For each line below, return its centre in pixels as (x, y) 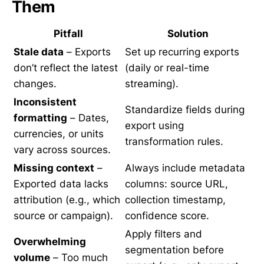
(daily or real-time (167, 67)
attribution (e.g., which (67, 199)
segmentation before (174, 250)
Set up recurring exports (182, 52)
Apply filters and (164, 234)
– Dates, (88, 118)
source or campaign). (63, 215)
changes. (35, 83)
